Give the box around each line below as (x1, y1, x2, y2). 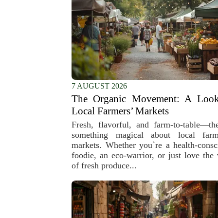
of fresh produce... (72, 161, 137, 170)
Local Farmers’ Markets (72, 105, 169, 117)
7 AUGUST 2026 (72, 82, 127, 90)
